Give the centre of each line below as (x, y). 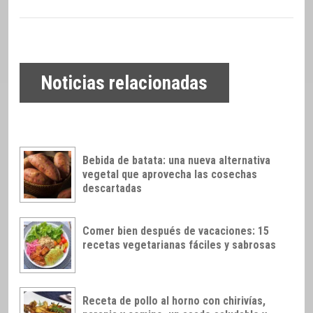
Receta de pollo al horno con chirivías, (174, 301)
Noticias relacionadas (124, 83)
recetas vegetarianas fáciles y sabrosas (179, 245)
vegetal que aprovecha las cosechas (170, 174)
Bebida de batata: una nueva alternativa (176, 160)
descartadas (112, 188)
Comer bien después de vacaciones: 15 (176, 231)
